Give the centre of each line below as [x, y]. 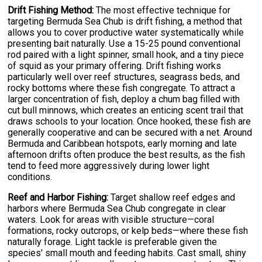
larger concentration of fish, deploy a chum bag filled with [124, 99]
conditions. [30, 177]
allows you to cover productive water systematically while [126, 32]
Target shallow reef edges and [172, 197]
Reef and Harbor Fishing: [58, 197]
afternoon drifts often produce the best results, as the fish [127, 154]
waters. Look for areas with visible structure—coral [111, 219]
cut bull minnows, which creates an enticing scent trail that [126, 110]
